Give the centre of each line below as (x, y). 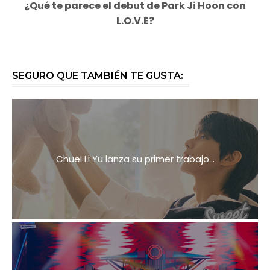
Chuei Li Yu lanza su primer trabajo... (135, 159)
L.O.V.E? (135, 20)
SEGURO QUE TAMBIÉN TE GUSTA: (98, 75)
